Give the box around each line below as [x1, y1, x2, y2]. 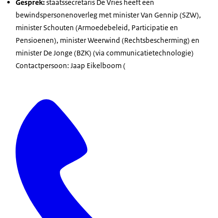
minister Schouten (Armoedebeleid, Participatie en [16, 22, 178, 32]
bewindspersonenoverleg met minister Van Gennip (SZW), [16, 10, 201, 19]
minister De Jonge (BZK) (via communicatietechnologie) [16, 48, 195, 57]
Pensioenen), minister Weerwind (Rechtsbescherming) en [16, 35, 200, 45]
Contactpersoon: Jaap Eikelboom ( [16, 60, 126, 70]
